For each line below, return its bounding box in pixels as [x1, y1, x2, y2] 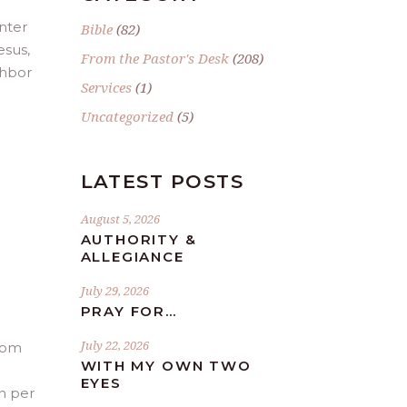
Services [80, 78, 132, 96]
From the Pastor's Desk [80, 49, 229, 67]
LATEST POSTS [80, 170, 244, 193]
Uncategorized [80, 107, 174, 125]
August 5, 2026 [80, 211, 160, 227]
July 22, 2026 [80, 337, 149, 353]
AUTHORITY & [80, 231, 197, 248]
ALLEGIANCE [80, 248, 184, 265]
